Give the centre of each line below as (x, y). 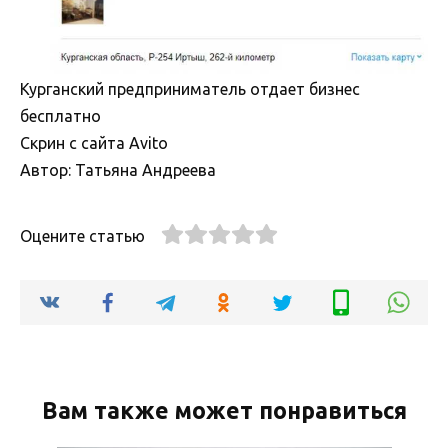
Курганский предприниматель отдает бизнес (190, 88)
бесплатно (60, 115)
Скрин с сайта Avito (94, 142)
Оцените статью (82, 235)
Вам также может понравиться (224, 410)
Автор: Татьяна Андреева (118, 169)
